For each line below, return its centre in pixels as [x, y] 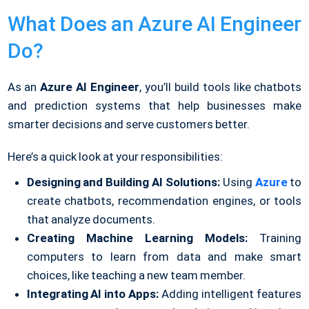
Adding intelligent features [230, 294]
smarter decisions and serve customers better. [129, 124]
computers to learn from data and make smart [164, 257]
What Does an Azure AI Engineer [154, 24]
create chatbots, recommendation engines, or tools [164, 201]
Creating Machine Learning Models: [137, 238]
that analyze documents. [91, 220]
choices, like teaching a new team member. [136, 276]
